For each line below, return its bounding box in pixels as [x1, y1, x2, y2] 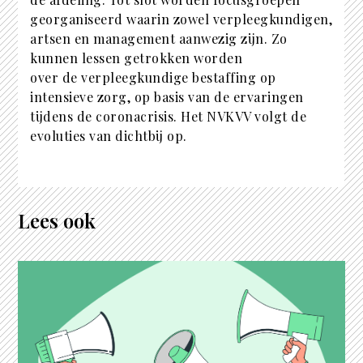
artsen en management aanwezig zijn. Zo [30, 29, 288, 47]
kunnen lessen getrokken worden [30, 49, 243, 66]
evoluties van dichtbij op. [30, 126, 187, 144]
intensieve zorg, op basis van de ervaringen [30, 88, 304, 105]
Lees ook [18, 207, 96, 233]
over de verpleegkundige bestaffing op [30, 68, 276, 86]
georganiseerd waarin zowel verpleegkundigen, [30, 10, 333, 28]
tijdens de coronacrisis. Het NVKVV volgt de [30, 107, 307, 125]
